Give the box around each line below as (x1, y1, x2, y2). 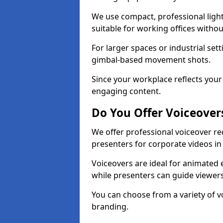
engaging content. (92, 86, 161, 97)
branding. (92, 201, 130, 212)
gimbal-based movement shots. (92, 54, 211, 65)
